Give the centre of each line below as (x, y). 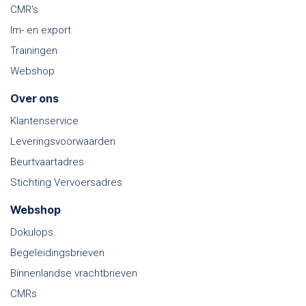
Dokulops (32, 233)
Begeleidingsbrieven (57, 253)
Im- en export (41, 30)
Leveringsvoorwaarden (63, 142)
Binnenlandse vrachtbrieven (74, 274)
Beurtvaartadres (47, 162)
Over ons (34, 99)
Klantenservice (44, 121)
